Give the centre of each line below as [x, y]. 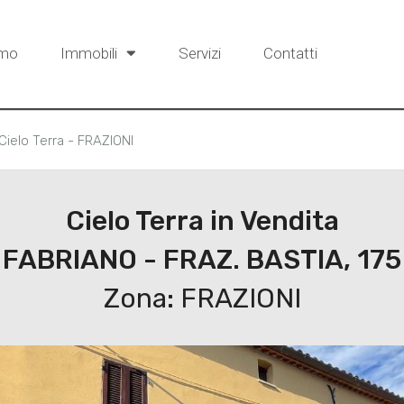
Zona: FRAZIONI [202, 298]
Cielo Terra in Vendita [202, 221]
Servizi [200, 53]
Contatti [290, 53]
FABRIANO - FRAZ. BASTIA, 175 [202, 260]
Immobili [91, 53]
